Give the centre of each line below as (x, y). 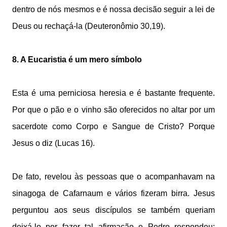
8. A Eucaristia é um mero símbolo (77, 60)
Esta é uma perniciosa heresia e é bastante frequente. (113, 93)
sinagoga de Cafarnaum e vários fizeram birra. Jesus (113, 193)
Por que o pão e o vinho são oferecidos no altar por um (113, 110)
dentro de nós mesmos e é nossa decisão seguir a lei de (113, 9)
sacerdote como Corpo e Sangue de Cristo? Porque (113, 126)
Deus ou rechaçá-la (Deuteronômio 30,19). (89, 26)
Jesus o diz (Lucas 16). (53, 143)
